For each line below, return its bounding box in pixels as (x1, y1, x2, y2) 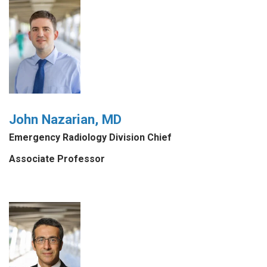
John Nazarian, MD (9, 111, 122, 128)
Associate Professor (9, 153, 105, 165)
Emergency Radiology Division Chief (9, 131, 172, 143)
